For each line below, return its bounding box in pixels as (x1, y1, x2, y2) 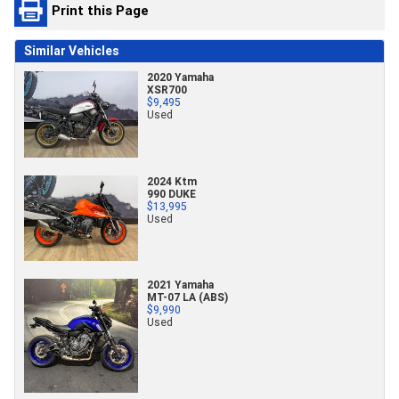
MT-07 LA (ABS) (147, 289, 228, 304)
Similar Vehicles (24, 43, 119, 60)
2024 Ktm (147, 174, 197, 188)
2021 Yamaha (147, 277, 214, 291)
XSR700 (147, 83, 187, 97)
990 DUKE (147, 186, 196, 200)
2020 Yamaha (147, 70, 214, 85)
